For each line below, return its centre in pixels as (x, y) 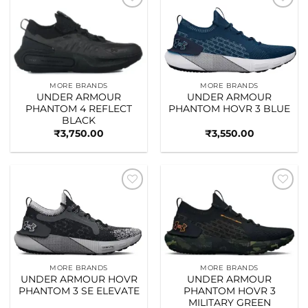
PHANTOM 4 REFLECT (79, 109)
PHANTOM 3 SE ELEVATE (79, 291)
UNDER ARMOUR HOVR (79, 279)
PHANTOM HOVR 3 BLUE (229, 109)
